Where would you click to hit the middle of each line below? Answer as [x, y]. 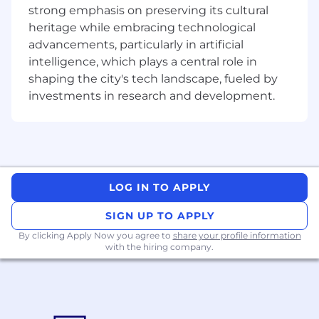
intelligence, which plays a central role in [143, 62]
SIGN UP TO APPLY [159, 216]
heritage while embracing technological [142, 28]
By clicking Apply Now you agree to [95, 236]
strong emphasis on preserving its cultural [148, 11]
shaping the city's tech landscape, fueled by [153, 79]
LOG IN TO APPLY [159, 188]
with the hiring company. [159, 247]
